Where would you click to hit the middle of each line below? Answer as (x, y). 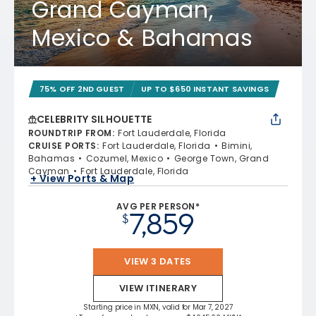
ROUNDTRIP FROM (70, 133)
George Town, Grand (221, 158)
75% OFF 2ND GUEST (82, 89)
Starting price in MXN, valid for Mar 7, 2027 (158, 307)
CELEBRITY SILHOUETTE (95, 119)
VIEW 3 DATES (158, 261)
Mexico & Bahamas (142, 38)
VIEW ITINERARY (158, 288)
